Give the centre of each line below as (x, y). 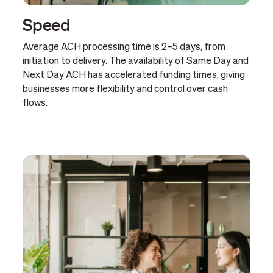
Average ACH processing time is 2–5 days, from (124, 47)
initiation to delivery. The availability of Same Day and (135, 61)
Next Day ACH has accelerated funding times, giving (133, 75)
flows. (35, 103)
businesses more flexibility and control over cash (125, 89)
